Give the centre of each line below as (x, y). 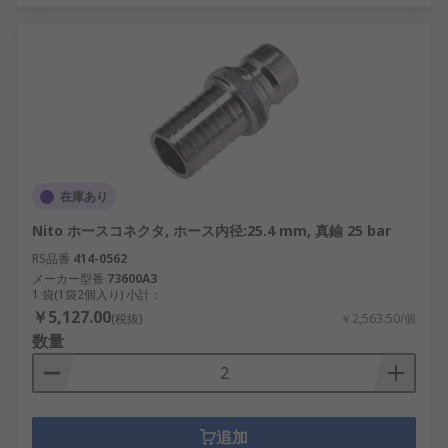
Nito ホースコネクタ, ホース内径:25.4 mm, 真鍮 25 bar (211, 230)
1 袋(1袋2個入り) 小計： (97, 294)
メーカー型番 (68, 278)
